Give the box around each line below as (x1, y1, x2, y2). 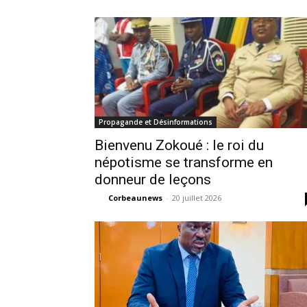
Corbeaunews (108, 193, 162, 203)
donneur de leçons (95, 171, 211, 188)
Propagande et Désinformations (99, 117, 212, 127)
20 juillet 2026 (172, 193, 221, 203)
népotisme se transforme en (95, 154, 273, 171)
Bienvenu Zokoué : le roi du (95, 137, 264, 153)
